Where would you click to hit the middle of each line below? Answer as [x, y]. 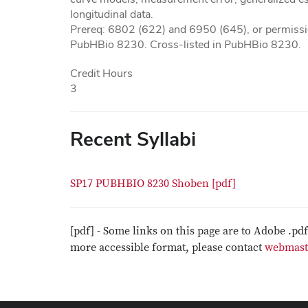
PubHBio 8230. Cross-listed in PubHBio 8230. [186, 44]
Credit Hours [101, 73]
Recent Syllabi [133, 139]
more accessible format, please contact [167, 247]
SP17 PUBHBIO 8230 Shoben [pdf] [154, 184]
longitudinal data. [112, 14]
